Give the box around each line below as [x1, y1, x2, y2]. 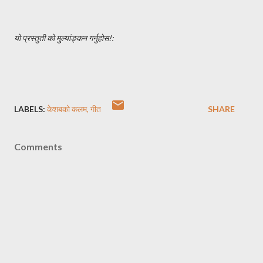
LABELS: [14, 104, 45, 114]
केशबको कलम [47, 104, 87, 114]
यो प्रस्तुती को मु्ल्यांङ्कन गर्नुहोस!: [14, 33, 114, 43]
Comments [14, 141, 62, 152]
